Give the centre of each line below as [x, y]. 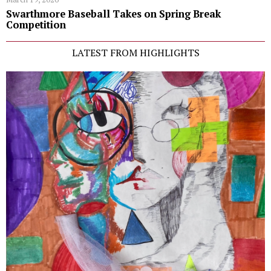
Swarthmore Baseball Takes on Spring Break [113, 14]
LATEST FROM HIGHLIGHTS [135, 53]
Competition [36, 25]
